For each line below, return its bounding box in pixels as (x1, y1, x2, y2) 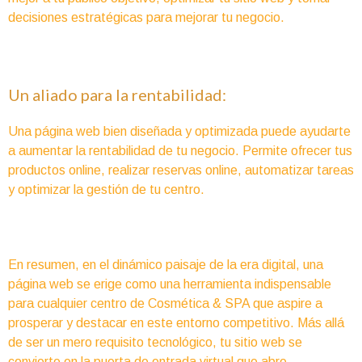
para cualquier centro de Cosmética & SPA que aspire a (8, 297, 322, 311)
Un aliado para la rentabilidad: (8, 85, 226, 105)
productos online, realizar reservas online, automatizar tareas (8, 163, 354, 178)
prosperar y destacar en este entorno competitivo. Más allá (8, 316, 344, 330)
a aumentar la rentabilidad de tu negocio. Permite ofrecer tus (8, 144, 352, 158)
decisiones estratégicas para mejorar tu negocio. (8, 10, 284, 24)
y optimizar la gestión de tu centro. (8, 183, 204, 197)
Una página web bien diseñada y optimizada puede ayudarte (8, 124, 351, 139)
